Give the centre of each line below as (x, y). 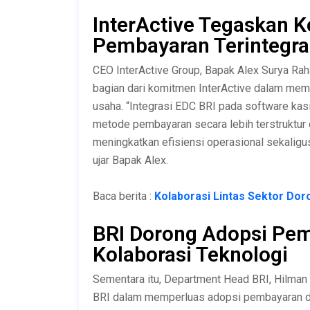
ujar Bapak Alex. (130, 160)
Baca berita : (122, 196)
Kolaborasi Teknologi (190, 254)
